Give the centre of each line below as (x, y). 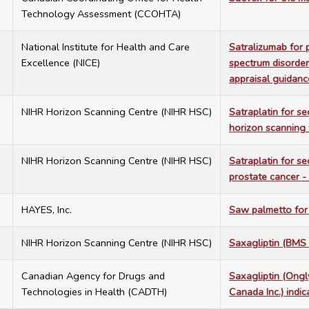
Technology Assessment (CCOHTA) (101, 14)
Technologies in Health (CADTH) (94, 292)
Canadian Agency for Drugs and (93, 276)
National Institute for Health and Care (106, 47)
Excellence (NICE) (61, 63)
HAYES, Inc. (47, 210)
